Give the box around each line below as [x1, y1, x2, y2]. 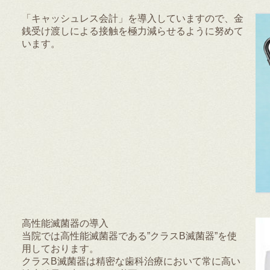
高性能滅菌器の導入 [22, 218, 108, 229]
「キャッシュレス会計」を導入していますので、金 [22, 13, 243, 24]
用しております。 [22, 243, 99, 254]
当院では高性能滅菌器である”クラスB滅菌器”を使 [22, 231, 237, 242]
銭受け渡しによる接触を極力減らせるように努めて [22, 26, 243, 37]
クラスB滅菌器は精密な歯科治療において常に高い [22, 256, 240, 267]
